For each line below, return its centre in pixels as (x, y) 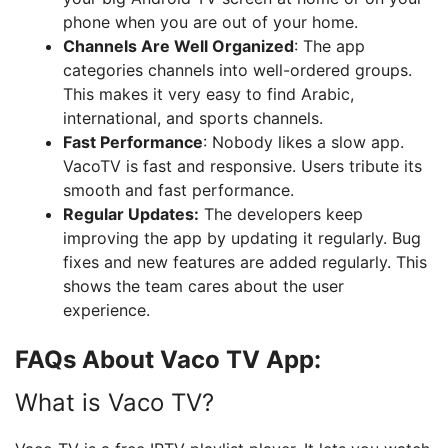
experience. (106, 310)
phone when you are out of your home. (210, 22)
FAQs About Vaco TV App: (168, 359)
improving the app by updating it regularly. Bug (242, 238)
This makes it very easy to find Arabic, (208, 94)
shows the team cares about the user (203, 286)
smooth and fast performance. (178, 190)
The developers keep (281, 214)
